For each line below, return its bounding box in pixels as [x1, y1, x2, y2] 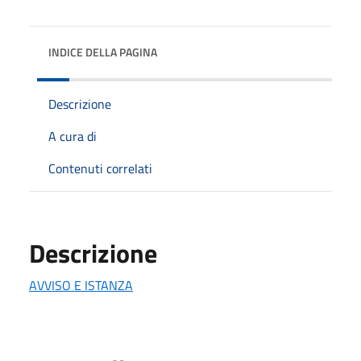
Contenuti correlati [48, 158, 152, 178]
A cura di [48, 126, 97, 146]
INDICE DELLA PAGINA [48, 43, 157, 60]
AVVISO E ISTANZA [29, 275, 133, 295]
